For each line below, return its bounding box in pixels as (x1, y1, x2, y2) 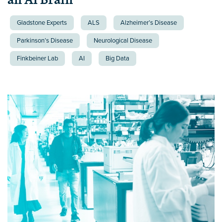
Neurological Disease (94, 37, 152, 45)
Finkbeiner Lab (17, 55, 58, 63)
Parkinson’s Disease (17, 37, 73, 45)
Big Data (106, 55, 129, 63)
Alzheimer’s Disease (120, 19, 177, 27)
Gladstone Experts (17, 19, 67, 27)
